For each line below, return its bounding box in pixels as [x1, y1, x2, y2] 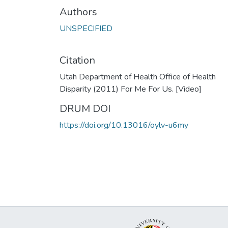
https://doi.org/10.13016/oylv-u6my [60, 119, 188, 131]
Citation [60, 53, 95, 67]
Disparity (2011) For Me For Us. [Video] [60, 83, 202, 95]
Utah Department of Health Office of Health [60, 71, 216, 82]
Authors [60, 5, 97, 19]
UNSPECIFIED [60, 22, 112, 34]
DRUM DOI [60, 101, 110, 116]
